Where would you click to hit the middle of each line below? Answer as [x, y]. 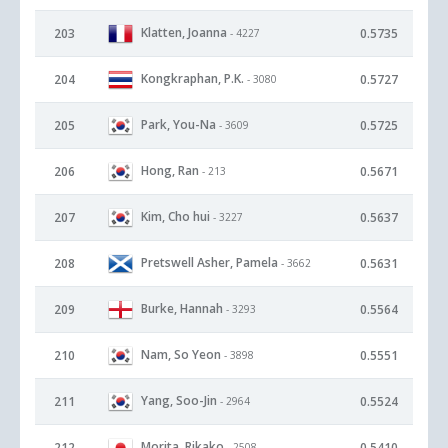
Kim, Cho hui [175, 216]
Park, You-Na [178, 124]
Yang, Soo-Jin [179, 400]
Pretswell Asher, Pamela [209, 262]
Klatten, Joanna [184, 32]
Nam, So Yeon [181, 354]
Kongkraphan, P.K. [192, 78]
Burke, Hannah [182, 308]
